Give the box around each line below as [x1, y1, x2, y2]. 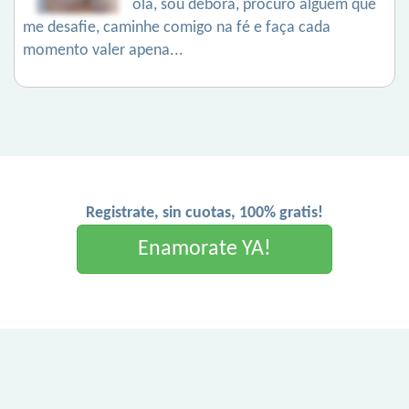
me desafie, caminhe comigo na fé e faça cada [23, 19, 330, 37]
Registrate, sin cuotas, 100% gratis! [86, 204, 323, 223]
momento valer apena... [23, 42, 184, 60]
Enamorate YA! [138, 238, 271, 261]
